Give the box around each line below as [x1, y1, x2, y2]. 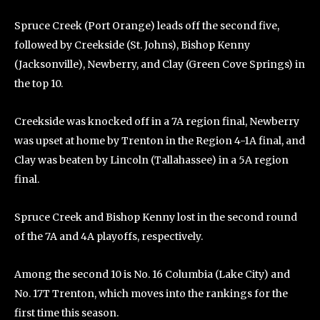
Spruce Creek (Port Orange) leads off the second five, [14, 19, 279, 33]
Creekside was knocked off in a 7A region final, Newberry [14, 115, 299, 129]
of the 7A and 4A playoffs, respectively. [14, 230, 203, 244]
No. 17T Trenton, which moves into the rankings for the [14, 287, 288, 301]
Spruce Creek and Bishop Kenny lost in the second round [14, 211, 297, 224]
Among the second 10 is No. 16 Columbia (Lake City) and [14, 268, 290, 281]
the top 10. [14, 77, 63, 91]
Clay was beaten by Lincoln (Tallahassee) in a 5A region [14, 154, 289, 167]
